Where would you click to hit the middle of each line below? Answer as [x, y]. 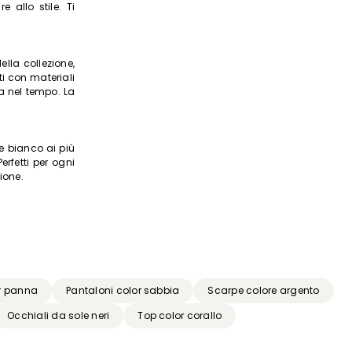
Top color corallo [180, 316]
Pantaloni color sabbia [123, 291]
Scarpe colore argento [264, 291]
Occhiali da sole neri [59, 316]
